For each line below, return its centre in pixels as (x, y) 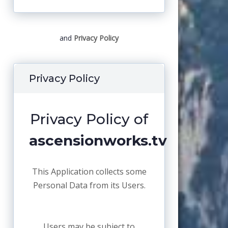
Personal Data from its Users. (89, 186)
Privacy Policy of (89, 119)
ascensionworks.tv (98, 141)
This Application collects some (89, 172)
